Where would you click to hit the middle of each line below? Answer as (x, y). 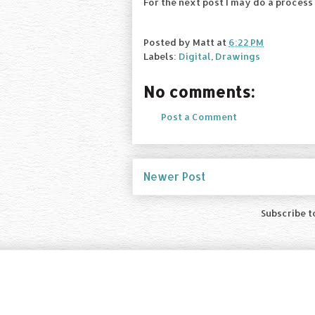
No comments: (199, 91)
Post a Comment (199, 116)
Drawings (238, 56)
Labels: (161, 56)
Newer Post (174, 177)
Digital (195, 56)
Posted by (168, 42)
